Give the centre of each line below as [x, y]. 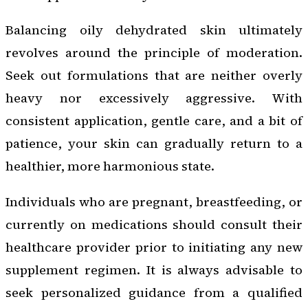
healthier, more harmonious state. [110, 166]
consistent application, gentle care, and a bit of [154, 121]
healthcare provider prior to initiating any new [154, 247]
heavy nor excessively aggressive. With [154, 98]
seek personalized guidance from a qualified [154, 292]
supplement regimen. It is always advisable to [154, 269]
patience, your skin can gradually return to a [154, 144]
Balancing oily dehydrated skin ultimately [154, 30]
